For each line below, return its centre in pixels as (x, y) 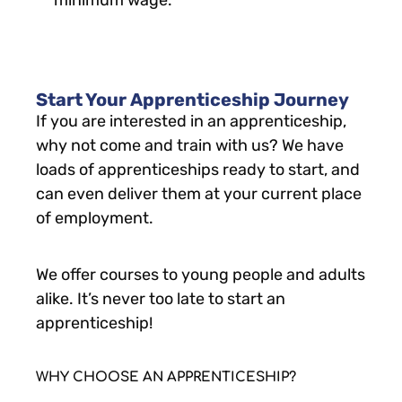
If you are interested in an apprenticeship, (191, 122)
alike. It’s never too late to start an (161, 299)
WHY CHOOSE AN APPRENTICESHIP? (166, 378)
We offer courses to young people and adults (201, 275)
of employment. (98, 218)
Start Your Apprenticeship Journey (192, 100)
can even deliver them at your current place (199, 194)
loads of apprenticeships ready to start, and (198, 170)
